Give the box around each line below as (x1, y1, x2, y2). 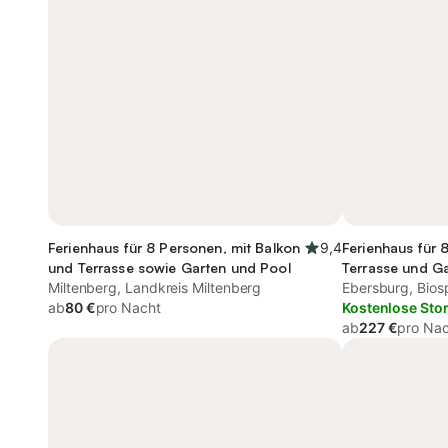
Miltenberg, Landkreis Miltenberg (48, 279, 262, 296)
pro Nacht (95, 299, 161, 316)
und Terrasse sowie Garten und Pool (48, 259, 291, 276)
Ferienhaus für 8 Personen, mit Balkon (48, 239, 301, 256)
